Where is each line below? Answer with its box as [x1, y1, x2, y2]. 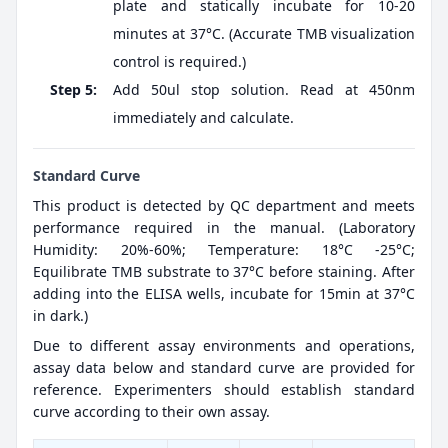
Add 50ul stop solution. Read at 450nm [113, 80, 415, 100]
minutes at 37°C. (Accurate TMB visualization [113, 24, 415, 44]
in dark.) [33, 306, 88, 326]
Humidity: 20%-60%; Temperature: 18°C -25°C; [33, 240, 415, 260]
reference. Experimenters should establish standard [33, 380, 415, 400]
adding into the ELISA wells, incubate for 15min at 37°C [33, 284, 415, 304]
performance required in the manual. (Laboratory [33, 218, 415, 238]
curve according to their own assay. [33, 402, 270, 422]
